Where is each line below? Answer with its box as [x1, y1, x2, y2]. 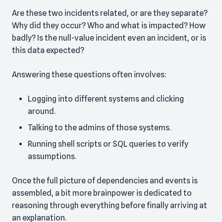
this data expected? [12, 46, 84, 55]
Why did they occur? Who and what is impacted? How [12, 21, 206, 31]
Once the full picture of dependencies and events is [12, 176, 198, 186]
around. [28, 107, 55, 116]
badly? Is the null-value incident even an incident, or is [12, 33, 206, 43]
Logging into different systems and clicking [28, 94, 184, 104]
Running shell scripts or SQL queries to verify [28, 139, 188, 149]
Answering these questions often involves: [12, 70, 166, 80]
